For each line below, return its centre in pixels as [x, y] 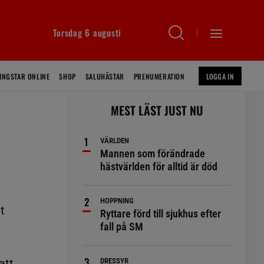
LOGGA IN [220, 76]
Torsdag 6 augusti [87, 32]
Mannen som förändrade [153, 154]
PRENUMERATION [159, 76]
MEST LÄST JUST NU [157, 110]
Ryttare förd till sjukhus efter [161, 214]
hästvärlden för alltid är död [159, 166]
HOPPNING [117, 201]
